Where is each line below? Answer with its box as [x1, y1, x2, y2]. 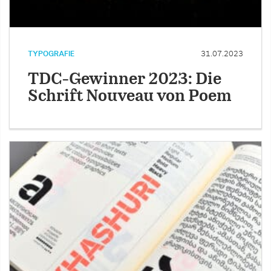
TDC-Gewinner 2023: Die [28, 72, 221, 88]
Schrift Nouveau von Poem [28, 89, 232, 105]
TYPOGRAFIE [28, 50, 74, 58]
